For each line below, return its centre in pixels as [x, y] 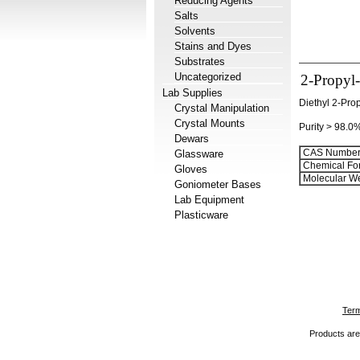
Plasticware [201, 215]
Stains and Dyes [213, 46]
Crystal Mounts [210, 123]
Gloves [191, 169]
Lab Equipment [209, 200]
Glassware [199, 154]
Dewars [192, 139]
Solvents [195, 31]
